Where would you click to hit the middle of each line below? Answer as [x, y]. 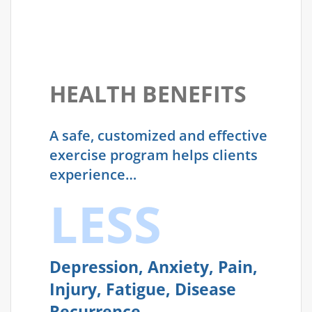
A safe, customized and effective [158, 136]
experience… [93, 175]
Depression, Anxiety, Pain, [154, 267]
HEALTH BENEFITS [148, 94]
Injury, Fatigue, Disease [143, 290]
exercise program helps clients [154, 155]
